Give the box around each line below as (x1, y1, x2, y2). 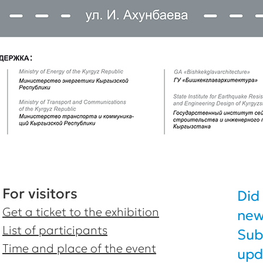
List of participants (2, 222, 107, 238)
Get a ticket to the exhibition (2, 204, 159, 220)
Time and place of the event (2, 241, 156, 256)
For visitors (2, 185, 77, 203)
